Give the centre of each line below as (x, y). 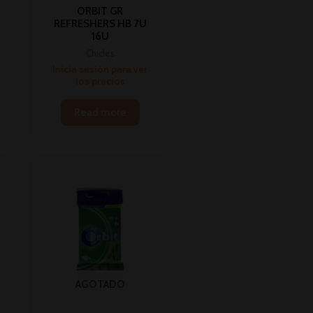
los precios (100, 81)
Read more (100, 112)
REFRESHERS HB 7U (100, 24)
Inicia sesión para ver (100, 70)
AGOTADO (100, 284)
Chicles (100, 53)
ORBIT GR (100, 12)
